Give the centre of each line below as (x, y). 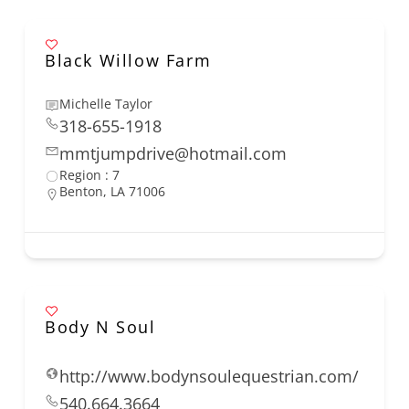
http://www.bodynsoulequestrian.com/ (209, 377)
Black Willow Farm (128, 61)
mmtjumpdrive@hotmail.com (173, 154)
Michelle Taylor (106, 104)
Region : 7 (89, 175)
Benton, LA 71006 (112, 192)
